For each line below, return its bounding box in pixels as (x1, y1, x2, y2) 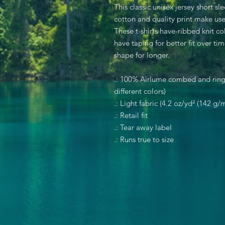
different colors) (114, 86, 166, 96)
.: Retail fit (114, 110, 148, 120)
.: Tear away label (114, 123, 172, 132)
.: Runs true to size (114, 135, 174, 144)
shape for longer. (114, 50, 170, 60)
